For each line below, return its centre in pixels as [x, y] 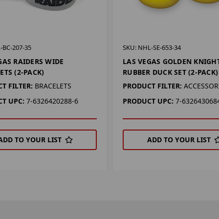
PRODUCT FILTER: [153, 86]
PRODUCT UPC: [148, 101]
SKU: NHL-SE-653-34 [152, 47]
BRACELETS [53, 86]
